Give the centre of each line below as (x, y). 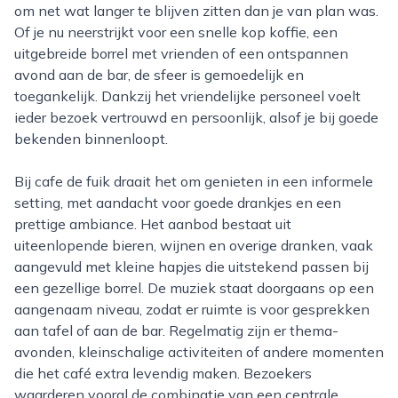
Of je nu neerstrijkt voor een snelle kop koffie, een (176, 32)
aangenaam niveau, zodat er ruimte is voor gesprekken (192, 309)
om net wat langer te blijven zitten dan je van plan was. (196, 11)
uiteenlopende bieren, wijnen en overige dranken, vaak (194, 245)
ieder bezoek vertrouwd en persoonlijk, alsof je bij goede (196, 117)
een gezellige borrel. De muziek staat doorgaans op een (194, 288)
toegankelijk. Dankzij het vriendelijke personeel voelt (187, 96)
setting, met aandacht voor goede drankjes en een (178, 203)
